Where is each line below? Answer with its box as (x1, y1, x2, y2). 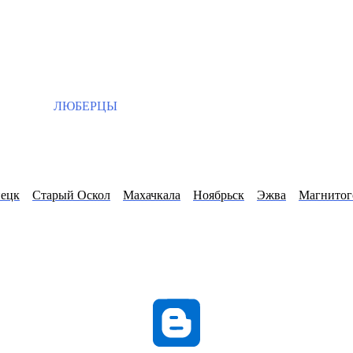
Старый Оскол (32, 188, 110, 202)
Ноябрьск (193, 188, 244, 202)
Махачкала (123, 188, 180, 202)
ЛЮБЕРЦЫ (50, 98, 117, 113)
